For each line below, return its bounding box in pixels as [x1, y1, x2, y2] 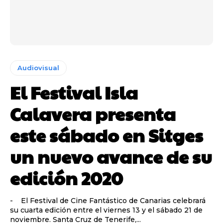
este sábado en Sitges [10, 122, 203, 147]
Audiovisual [17, 63, 59, 72]
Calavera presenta [10, 101, 176, 126]
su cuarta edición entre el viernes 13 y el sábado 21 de [10, 205, 203, 215]
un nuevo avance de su [10, 143, 212, 169]
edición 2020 [10, 165, 123, 190]
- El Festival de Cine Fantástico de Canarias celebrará [10, 196, 206, 205]
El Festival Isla [10, 79, 138, 105]
